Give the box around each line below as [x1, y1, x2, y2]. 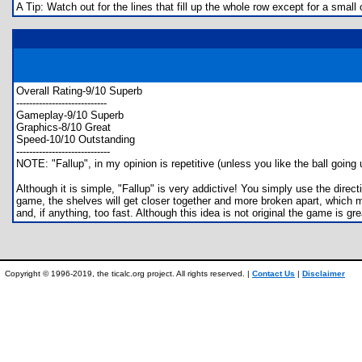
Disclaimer [302, 269, 345, 278]
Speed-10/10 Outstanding [16, 133, 135, 145]
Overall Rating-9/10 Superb [16, 85, 142, 97]
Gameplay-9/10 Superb [16, 109, 124, 121]
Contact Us [252, 269, 295, 278]
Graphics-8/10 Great [16, 121, 111, 133]
